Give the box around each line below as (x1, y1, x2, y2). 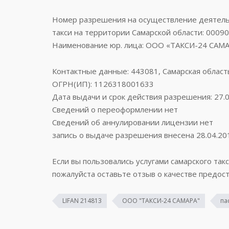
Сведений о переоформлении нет (52, 104, 178, 114)
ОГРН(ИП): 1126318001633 (52, 78, 154, 89)
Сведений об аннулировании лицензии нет (52, 117, 213, 127)
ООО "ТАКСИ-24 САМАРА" (122, 196, 200, 205)
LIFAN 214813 (62, 196, 102, 205)
